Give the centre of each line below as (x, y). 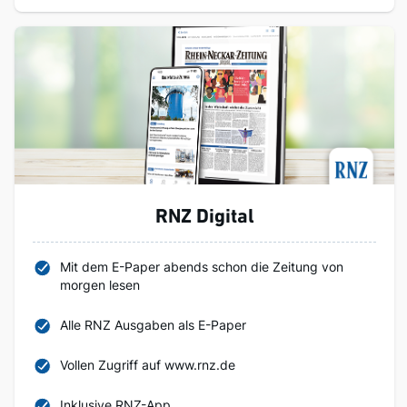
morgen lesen (100, 285)
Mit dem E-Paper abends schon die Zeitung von (202, 267)
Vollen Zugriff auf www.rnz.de (148, 365)
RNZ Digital (204, 218)
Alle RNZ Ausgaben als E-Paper (153, 325)
